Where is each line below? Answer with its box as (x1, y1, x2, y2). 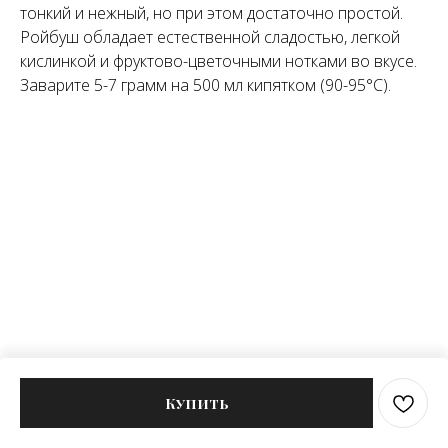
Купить (164, 393, 229, 413)
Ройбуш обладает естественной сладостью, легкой (20, 26, 400, 49)
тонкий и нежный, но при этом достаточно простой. (20, 2, 403, 25)
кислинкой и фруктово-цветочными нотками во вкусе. (20, 50, 417, 73)
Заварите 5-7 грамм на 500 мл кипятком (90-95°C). (20, 74, 391, 97)
